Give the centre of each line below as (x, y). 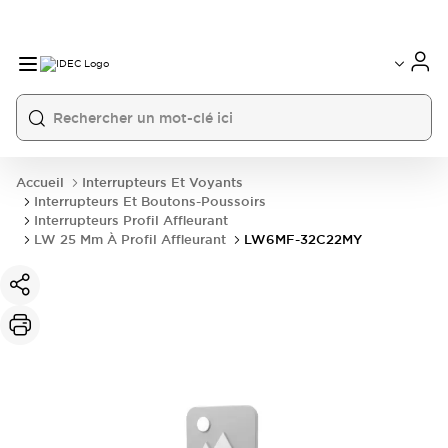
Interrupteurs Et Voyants (162, 182)
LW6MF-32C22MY (303, 239)
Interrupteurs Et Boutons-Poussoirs (150, 201)
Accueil (40, 182)
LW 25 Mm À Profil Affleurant (130, 239)
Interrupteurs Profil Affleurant (131, 220)
